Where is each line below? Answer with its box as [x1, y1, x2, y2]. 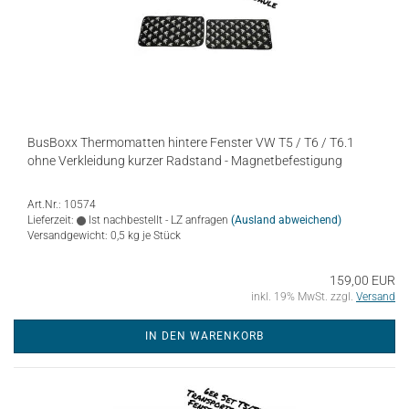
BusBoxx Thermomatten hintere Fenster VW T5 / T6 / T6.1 [27, 135, 354, 150]
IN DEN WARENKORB [145, 330, 264, 342]
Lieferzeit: [27, 214, 77, 226]
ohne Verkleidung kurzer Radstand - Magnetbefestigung [27, 153, 342, 168]
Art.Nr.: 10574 [27, 198, 96, 211]
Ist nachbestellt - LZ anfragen [86, 214, 228, 226]
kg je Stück [125, 229, 181, 242]
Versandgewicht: [27, 229, 110, 242]
